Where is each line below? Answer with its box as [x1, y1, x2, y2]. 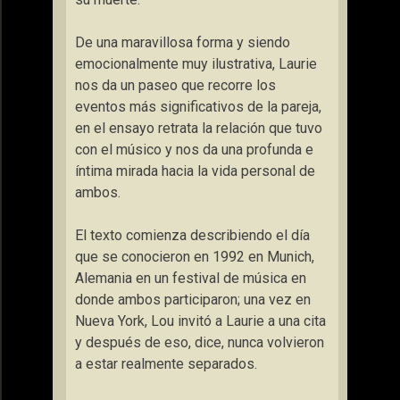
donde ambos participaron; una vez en [75, 291, 311, 308]
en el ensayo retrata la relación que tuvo [75, 120, 322, 137]
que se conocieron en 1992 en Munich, [75, 248, 314, 265]
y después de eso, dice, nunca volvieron [75, 334, 324, 351]
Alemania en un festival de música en [75, 270, 306, 287]
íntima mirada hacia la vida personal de [75, 162, 315, 179]
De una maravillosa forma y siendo [75, 34, 290, 51]
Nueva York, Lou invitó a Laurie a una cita [75, 312, 326, 329]
